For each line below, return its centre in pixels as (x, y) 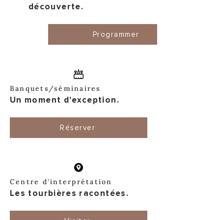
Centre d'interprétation (61, 182)
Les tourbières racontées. (69, 193)
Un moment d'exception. (65, 100)
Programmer (116, 34)
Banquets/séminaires (55, 88)
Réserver (78, 128)
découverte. (56, 7)
